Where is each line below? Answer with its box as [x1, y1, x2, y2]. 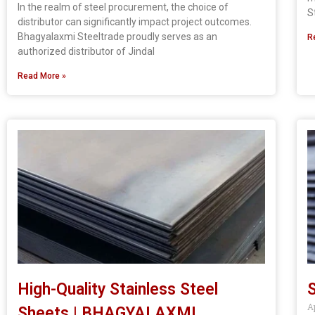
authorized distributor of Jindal [18, 45, 155, 57]
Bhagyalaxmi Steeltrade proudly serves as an [18, 30, 217, 42]
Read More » [18, 70, 66, 81]
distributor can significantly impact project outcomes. [18, 15, 252, 27]
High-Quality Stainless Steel [18, 279, 218, 299]
